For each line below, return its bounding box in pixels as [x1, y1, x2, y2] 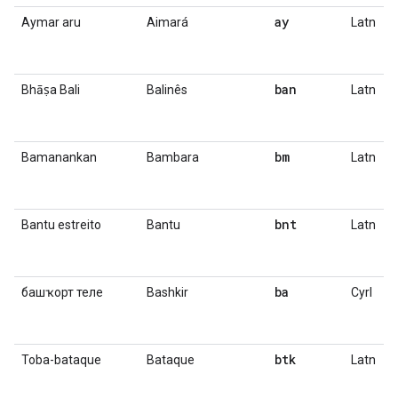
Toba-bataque [21, 353, 101, 367]
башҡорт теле [21, 285, 103, 299]
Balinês [147, 83, 187, 97]
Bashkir [147, 285, 188, 299]
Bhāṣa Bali [21, 83, 80, 97]
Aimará [147, 15, 188, 29]
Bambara [147, 150, 199, 164]
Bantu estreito [21, 218, 101, 232]
